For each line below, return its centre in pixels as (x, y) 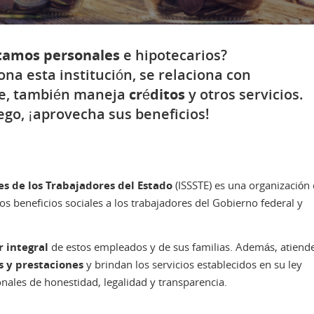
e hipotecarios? (173, 55)
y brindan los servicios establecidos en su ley (193, 265)
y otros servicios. (244, 95)
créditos (157, 95)
